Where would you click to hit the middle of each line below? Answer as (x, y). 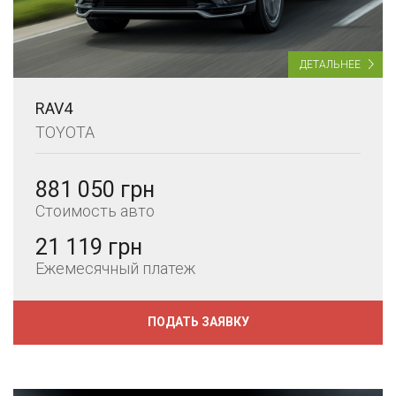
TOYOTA (65, 132)
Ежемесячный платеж (115, 268)
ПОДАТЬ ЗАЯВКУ (198, 322)
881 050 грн (95, 189)
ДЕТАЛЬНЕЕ (330, 64)
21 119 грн (89, 247)
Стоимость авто (95, 210)
